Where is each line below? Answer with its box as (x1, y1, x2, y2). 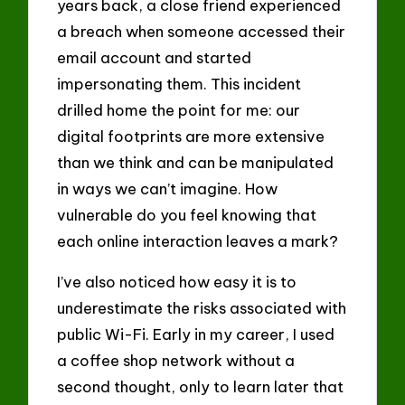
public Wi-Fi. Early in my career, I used (57, 324, 335, 344)
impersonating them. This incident (57, 74, 302, 94)
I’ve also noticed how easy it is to (57, 271, 297, 291)
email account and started (57, 48, 252, 68)
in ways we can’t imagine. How (57, 179, 278, 199)
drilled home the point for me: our (57, 100, 301, 120)
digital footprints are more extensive (57, 127, 325, 146)
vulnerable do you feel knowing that (57, 205, 317, 225)
